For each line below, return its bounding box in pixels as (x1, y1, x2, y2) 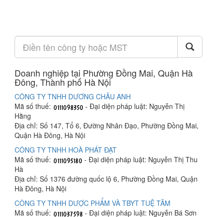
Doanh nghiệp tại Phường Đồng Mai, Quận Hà (15, 66, 193, 79)
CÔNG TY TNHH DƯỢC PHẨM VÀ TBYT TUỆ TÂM (15, 198, 170, 208)
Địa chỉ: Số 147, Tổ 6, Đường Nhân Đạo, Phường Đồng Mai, (15, 121, 199, 130)
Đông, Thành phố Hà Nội (15, 76, 111, 88)
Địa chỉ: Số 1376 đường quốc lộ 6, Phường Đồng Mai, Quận (15, 174, 198, 184)
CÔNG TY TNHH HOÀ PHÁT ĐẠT (15, 145, 117, 155)
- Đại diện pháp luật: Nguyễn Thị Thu (82, 155, 198, 164)
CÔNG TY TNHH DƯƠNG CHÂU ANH (15, 92, 131, 101)
